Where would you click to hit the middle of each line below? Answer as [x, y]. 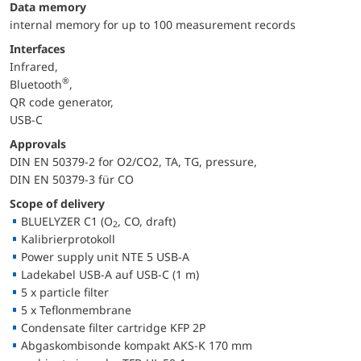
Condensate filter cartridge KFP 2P [113, 327]
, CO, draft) [147, 221]
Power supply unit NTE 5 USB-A [105, 256]
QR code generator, [62, 102]
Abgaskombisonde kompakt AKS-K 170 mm [137, 345]
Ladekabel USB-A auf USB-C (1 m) [110, 274]
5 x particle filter [65, 292]
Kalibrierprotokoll [68, 239]
